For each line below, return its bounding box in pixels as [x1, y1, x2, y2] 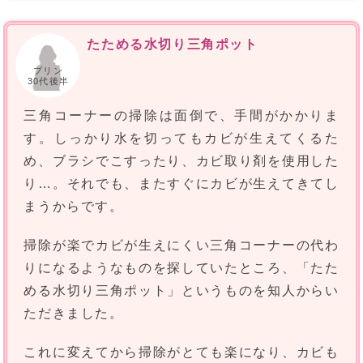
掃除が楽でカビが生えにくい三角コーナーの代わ [23, 238, 340, 253]
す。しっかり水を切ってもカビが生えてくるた [23, 131, 340, 146]
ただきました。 [23, 306, 124, 321]
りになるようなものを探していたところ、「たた [23, 261, 340, 275]
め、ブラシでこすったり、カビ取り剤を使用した [23, 154, 340, 169]
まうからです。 [23, 199, 124, 214]
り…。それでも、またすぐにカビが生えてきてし [23, 177, 340, 191]
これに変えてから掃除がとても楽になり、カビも [23, 345, 340, 360]
